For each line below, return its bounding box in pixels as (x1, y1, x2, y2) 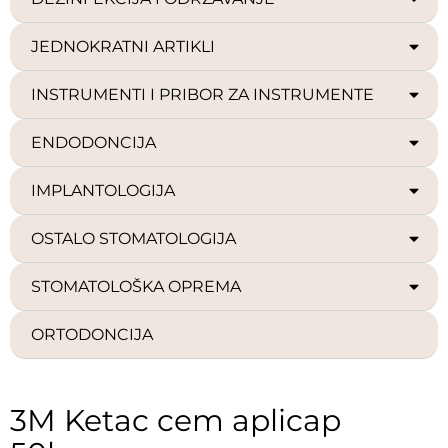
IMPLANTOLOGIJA (31, 181, 175, 200)
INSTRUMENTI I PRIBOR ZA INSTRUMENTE (31, 85, 374, 104)
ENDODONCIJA (31, 133, 156, 152)
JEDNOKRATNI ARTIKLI (31, 37, 215, 56)
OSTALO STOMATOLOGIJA (31, 229, 236, 248)
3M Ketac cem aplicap (10, 402, 341, 439)
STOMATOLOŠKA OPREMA (31, 277, 241, 296)
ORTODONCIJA (31, 325, 153, 344)
